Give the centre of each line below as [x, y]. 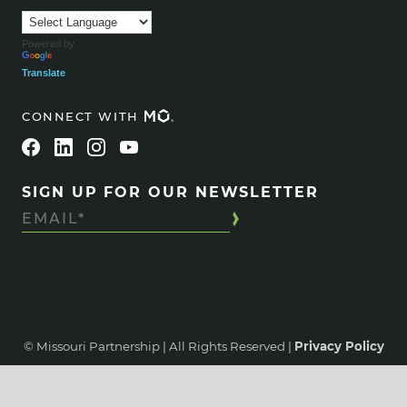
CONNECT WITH [80, 116]
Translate [44, 73]
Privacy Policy [339, 346]
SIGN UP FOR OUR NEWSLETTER [170, 192]
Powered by [48, 44]
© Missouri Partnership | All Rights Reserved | [159, 346]
